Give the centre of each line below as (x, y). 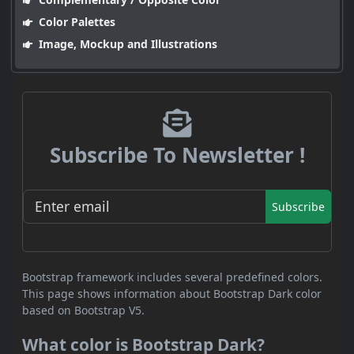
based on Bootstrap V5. (83, 310)
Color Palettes (75, 22)
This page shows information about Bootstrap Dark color (172, 293)
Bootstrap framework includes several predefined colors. (172, 277)
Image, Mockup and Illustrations (126, 44)
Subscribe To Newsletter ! (177, 155)
